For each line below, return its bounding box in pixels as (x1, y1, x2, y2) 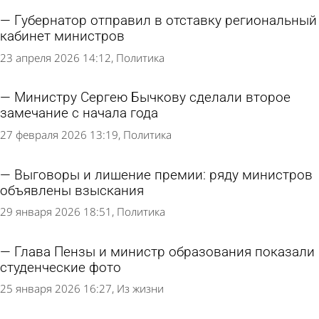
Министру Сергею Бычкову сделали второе (14, 90, 291, 106)
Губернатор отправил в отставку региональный (14, 13, 317, 29)
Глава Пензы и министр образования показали (14, 244, 315, 260)
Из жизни (117, 281, 164, 296)
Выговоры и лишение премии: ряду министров (14, 167, 313, 183)
